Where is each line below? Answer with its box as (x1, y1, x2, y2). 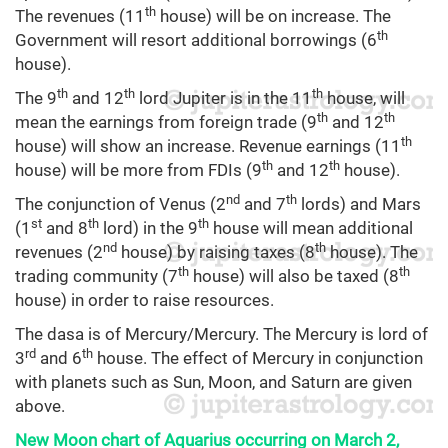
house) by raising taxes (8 (117, 242, 315, 263)
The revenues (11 (15, 6, 145, 27)
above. (15, 396, 73, 417)
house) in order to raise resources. (15, 290, 286, 311)
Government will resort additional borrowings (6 (15, 30, 377, 51)
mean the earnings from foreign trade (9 (15, 112, 317, 133)
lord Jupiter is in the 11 (135, 88, 312, 109)
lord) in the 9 (99, 218, 198, 239)
